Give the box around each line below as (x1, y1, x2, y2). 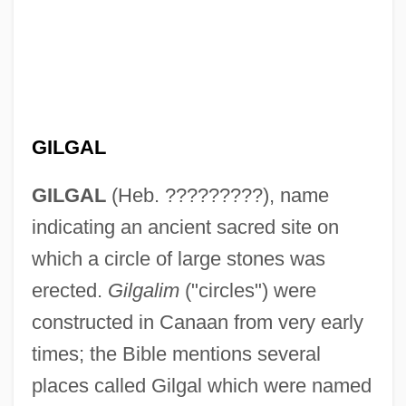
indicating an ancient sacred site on (31, 215, 339, 238)
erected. (31, 278, 108, 302)
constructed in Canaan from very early (31, 310, 363, 333)
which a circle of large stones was (31, 246, 325, 270)
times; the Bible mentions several (31, 342, 321, 365)
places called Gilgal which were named (31, 373, 372, 397)
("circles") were (179, 278, 316, 302)
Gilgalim (107, 278, 179, 302)
